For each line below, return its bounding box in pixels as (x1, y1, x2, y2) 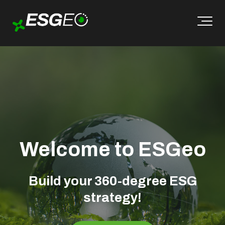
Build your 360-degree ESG (28, 174, 197, 188)
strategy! (83, 190, 142, 204)
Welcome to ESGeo (19, 139, 206, 160)
